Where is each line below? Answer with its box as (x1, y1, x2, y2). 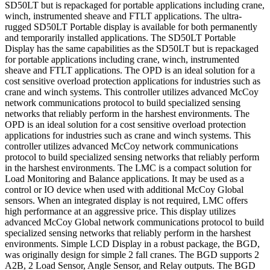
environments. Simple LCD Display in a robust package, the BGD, (5, 239, 260, 250)
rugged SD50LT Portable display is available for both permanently (5, 22, 257, 33)
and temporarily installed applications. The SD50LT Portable (5, 33, 236, 43)
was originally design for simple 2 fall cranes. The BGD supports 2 (5, 250, 259, 260)
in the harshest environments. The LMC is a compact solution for (5, 163, 251, 174)
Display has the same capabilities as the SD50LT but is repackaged (5, 43, 259, 54)
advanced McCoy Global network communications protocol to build (5, 217, 264, 228)
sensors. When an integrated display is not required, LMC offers (5, 195, 248, 206)
